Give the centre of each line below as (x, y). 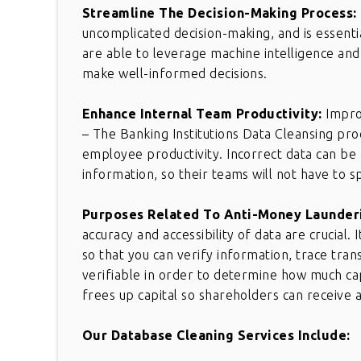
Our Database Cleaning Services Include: (216, 336)
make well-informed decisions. (175, 74)
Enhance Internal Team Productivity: (204, 114)
